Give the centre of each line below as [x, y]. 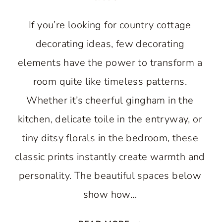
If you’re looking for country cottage [110, 25]
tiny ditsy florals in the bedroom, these [110, 138]
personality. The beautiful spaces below [110, 176]
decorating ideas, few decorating [110, 44]
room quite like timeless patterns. [110, 82]
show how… [110, 194]
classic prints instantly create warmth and [110, 157]
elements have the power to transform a [110, 63]
